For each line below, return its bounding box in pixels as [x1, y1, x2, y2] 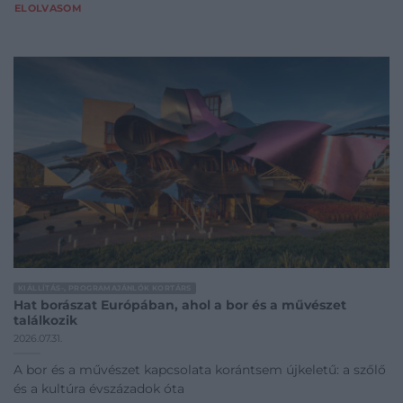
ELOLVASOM [14, 2, 82, 15]
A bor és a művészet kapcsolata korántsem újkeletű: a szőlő [13, 362, 386, 377]
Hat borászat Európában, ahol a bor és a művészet [13, 298, 346, 313]
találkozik [13, 313, 77, 328]
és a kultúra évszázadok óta [13, 381, 184, 396]
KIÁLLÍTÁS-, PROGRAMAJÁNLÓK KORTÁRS [18, 282, 192, 292]
